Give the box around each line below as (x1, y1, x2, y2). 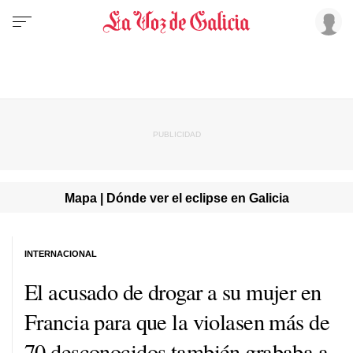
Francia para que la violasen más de (24, 306, 330, 336)
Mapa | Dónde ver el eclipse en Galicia (64, 190, 289, 205)
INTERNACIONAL (24, 248, 97, 258)
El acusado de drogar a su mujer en (24, 276, 321, 307)
